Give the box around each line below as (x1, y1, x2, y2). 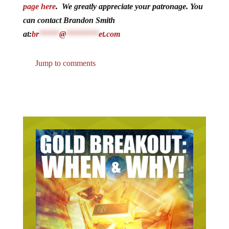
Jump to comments (33, 58, 96, 67)
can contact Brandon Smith (22, 15, 115, 25)
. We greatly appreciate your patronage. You (55, 2, 203, 11)
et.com (98, 29, 120, 38)
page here (22, 2, 56, 11)
